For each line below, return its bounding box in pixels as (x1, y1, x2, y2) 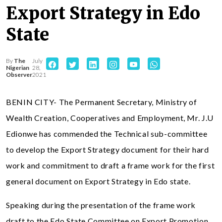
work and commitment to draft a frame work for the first (6, 161, 215, 170)
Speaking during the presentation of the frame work (6, 200, 196, 210)
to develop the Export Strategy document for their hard (6, 145, 209, 154)
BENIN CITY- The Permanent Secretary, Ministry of (6, 97, 197, 107)
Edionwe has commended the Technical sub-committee (6, 129, 208, 138)
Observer (6, 71, 32, 78)
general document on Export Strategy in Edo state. (6, 176, 191, 186)
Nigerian (6, 64, 29, 71)
